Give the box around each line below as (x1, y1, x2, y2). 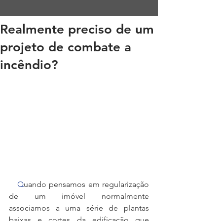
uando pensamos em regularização (23, 179, 149, 189)
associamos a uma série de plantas (9, 203, 149, 213)
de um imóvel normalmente (9, 191, 149, 201)
